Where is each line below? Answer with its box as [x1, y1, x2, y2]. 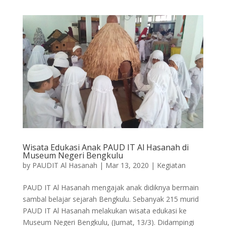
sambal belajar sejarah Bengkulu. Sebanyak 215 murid [22, 194, 199, 204]
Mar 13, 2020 [105, 160, 149, 171]
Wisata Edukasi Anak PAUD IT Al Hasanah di [22, 142, 189, 153]
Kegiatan [156, 160, 186, 171]
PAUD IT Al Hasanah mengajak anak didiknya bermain [22, 183, 199, 193]
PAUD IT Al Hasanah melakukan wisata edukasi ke [22, 206, 187, 216]
